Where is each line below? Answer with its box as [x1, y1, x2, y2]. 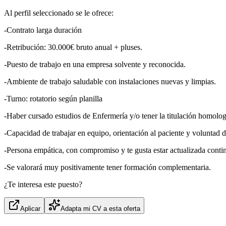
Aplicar [20, 205, 40, 213]
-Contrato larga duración [4, 26, 82, 35]
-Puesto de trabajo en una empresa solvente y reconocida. [4, 60, 186, 69]
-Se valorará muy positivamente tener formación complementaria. [4, 163, 211, 172]
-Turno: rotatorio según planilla [4, 94, 102, 103]
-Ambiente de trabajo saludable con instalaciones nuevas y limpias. [4, 77, 216, 86]
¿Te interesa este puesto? [4, 180, 82, 189]
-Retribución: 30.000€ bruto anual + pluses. [4, 43, 142, 52]
